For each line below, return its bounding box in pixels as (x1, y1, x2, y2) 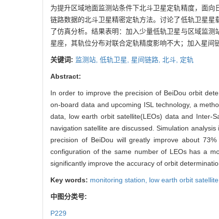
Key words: (50, 175, 90, 184)
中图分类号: (50, 192, 89, 200)
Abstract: (50, 72, 81, 80)
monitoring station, (90, 175, 149, 184)
